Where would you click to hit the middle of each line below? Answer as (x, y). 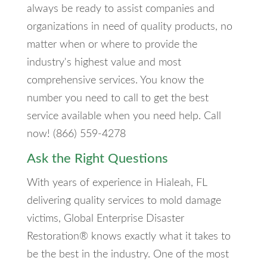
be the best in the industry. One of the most (128, 255)
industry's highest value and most (104, 63)
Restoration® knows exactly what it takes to (128, 237)
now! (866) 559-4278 (76, 134)
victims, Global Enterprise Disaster (105, 219)
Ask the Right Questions (97, 159)
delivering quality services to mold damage (124, 201)
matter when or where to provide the (112, 45)
